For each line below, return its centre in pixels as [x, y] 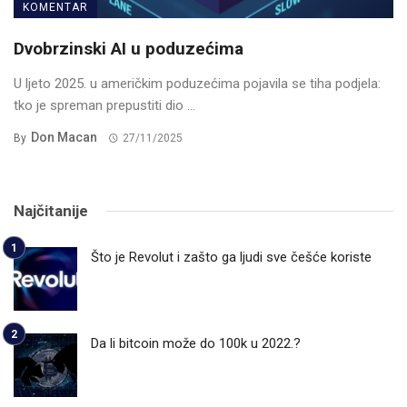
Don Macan [64, 138]
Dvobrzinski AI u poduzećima [129, 49]
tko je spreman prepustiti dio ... [104, 106]
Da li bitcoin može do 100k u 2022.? [196, 344]
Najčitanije [51, 211]
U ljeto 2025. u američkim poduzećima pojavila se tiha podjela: [197, 84]
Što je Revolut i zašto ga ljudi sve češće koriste [231, 258]
